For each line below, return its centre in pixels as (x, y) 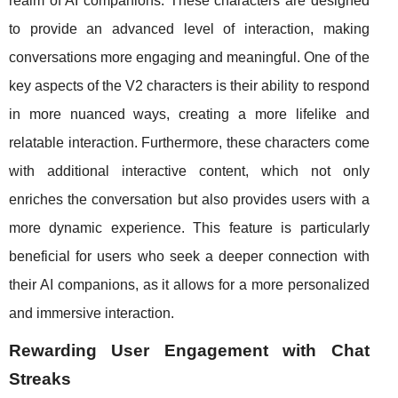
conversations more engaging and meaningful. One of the (189, 58)
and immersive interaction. (92, 314)
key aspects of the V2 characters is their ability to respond (189, 86)
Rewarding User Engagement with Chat (189, 351)
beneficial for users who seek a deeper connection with (189, 257)
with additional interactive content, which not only (189, 171)
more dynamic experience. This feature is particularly (189, 228)
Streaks (40, 379)
